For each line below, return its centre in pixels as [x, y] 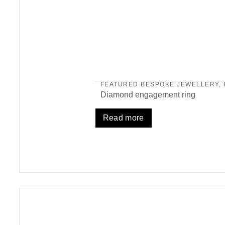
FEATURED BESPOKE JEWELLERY [159, 85]
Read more [123, 118]
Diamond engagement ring [148, 95]
